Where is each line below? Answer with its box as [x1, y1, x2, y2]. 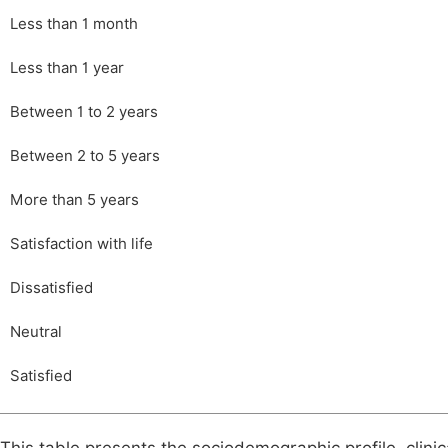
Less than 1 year [10, 59, 124, 77]
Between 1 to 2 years [10, 103, 158, 121]
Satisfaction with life [10, 235, 153, 253]
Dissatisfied [10, 279, 93, 297]
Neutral [10, 323, 62, 341]
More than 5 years [10, 191, 139, 209]
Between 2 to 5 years [10, 147, 160, 165]
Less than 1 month [10, 15, 138, 33]
